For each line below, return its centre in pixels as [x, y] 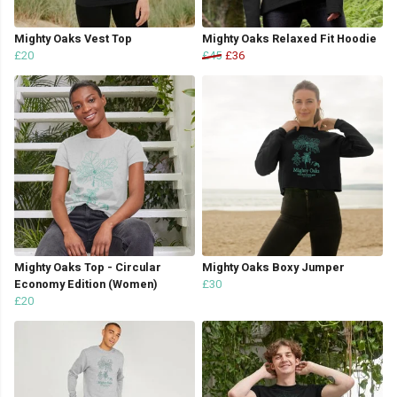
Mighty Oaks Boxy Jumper [273, 268]
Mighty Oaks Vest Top [73, 39]
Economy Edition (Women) [86, 285]
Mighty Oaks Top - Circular [88, 268]
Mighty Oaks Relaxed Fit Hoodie [289, 39]
